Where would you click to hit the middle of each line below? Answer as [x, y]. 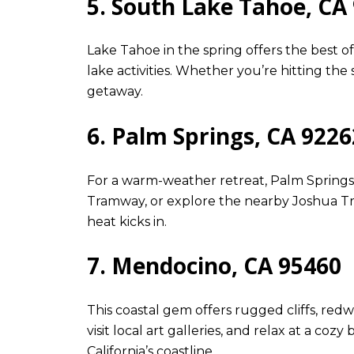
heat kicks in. [127, 221]
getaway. [115, 92]
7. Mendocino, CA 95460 [214, 266]
